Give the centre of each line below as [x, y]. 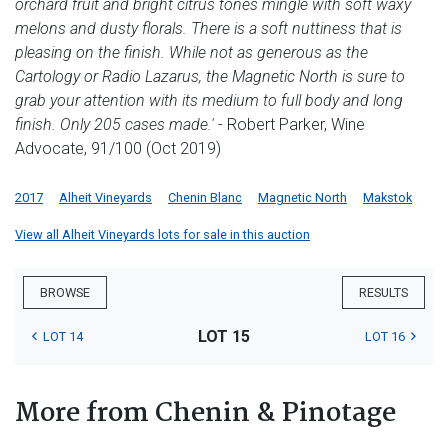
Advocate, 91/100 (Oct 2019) [118, 149]
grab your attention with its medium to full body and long [209, 101]
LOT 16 [384, 337]
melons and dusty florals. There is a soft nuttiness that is [208, 29]
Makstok [387, 198]
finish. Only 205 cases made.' [114, 125]
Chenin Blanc [205, 198]
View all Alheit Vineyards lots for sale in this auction [162, 235]
